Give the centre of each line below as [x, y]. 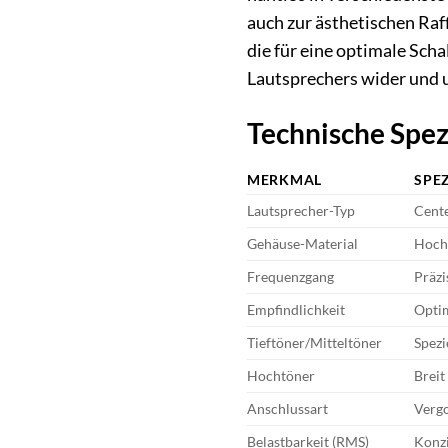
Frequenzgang [290, 277]
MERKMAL [285, 180]
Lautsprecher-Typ [301, 211]
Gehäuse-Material [302, 244]
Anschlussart [287, 409]
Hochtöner [281, 376]
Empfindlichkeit [296, 310]
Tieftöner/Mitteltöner [314, 343]
